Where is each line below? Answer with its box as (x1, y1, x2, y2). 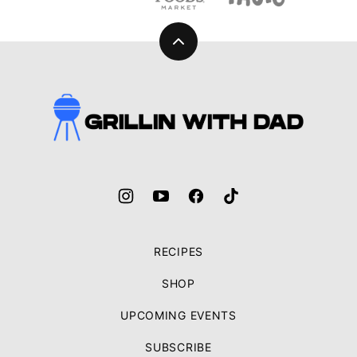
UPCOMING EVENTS (120, 308, 237, 322)
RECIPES (154, 244, 203, 258)
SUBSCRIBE (145, 339, 212, 354)
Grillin (50, 94, 76, 106)
